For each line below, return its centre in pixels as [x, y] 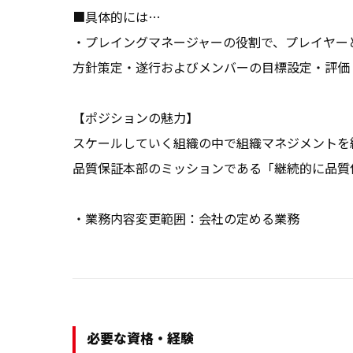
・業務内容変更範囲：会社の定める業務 [186, 218]
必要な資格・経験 [140, 338]
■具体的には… [117, 17]
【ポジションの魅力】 [136, 117]
